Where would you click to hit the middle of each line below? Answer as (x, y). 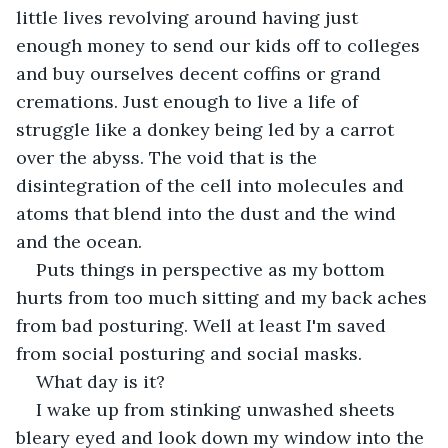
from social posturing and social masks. (189, 353)
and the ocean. (79, 241)
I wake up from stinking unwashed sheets (218, 409)
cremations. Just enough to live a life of (189, 101)
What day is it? (100, 381)
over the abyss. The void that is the (169, 157)
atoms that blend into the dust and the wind (208, 213)
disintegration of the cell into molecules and (212, 185)
